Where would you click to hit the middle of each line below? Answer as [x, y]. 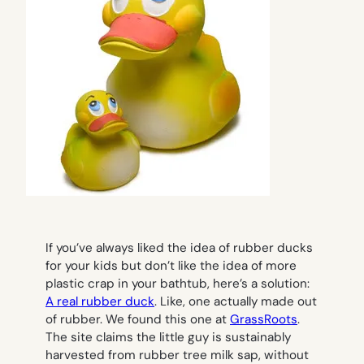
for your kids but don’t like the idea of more [171, 266]
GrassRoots [264, 320]
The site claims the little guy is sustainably [168, 338]
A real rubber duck [100, 302]
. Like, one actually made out [236, 302]
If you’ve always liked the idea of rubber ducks [179, 248]
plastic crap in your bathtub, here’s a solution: [178, 284]
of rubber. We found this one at [138, 320]
